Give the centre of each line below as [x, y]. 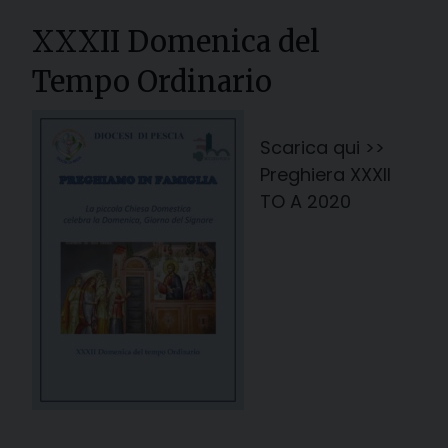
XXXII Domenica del [176, 41]
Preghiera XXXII [325, 174]
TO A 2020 [305, 201]
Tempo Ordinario [152, 81]
